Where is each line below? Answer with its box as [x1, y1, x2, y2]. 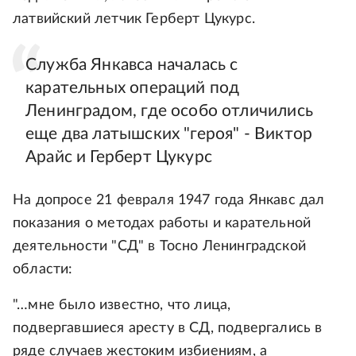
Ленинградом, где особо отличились [25, 102, 313, 119]
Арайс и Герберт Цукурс [25, 148, 212, 165]
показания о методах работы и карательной [13, 215, 311, 230]
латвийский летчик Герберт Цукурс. [13, 11, 255, 26]
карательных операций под [25, 79, 240, 96]
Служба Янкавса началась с [25, 56, 238, 73]
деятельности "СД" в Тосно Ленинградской [13, 238, 307, 253]
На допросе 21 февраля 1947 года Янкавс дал [13, 192, 325, 207]
